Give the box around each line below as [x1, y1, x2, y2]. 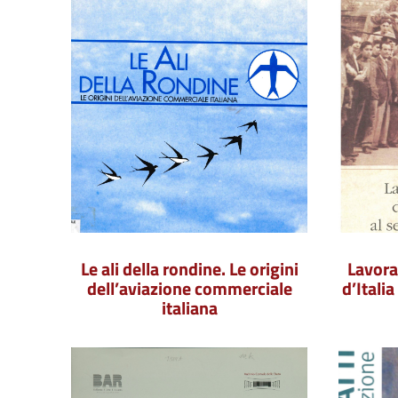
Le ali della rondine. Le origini [80, 255, 298, 283]
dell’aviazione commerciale [86, 275, 292, 302]
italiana [161, 294, 218, 322]
